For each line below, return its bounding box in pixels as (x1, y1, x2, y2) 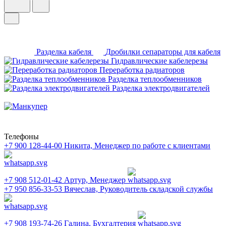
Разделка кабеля (36, 47, 91, 56)
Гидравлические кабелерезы (111, 56, 208, 65)
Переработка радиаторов (99, 66, 185, 74)
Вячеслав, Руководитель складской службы (64, 185, 213, 193)
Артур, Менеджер (64, 176, 128, 184)
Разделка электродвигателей (112, 84, 210, 92)
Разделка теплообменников (108, 75, 202, 83)
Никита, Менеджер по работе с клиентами (64, 141, 210, 150)
